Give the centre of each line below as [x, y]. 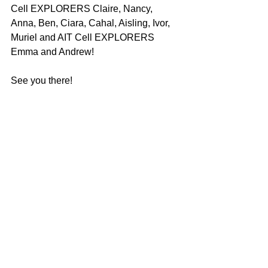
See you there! [42, 80]
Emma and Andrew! [52, 52]
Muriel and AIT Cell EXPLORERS [84, 37]
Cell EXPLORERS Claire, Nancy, [83, 9]
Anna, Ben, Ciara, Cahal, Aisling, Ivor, [92, 23]
